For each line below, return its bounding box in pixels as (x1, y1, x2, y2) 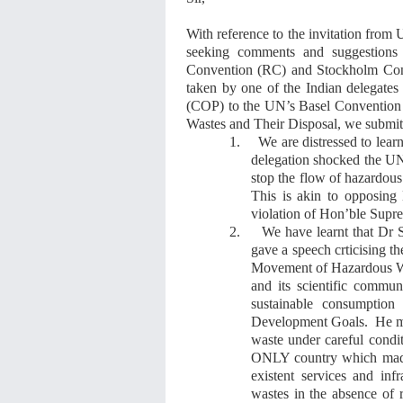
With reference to (186, 25, 288, 41)
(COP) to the (186, 97, 264, 113)
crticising (334, 241, 390, 257)
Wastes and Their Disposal (186, 115, 337, 131)
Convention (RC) (186, 61, 291, 77)
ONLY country (251, 349, 343, 365)
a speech (282, 241, 335, 257)
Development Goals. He (251, 313, 393, 329)
